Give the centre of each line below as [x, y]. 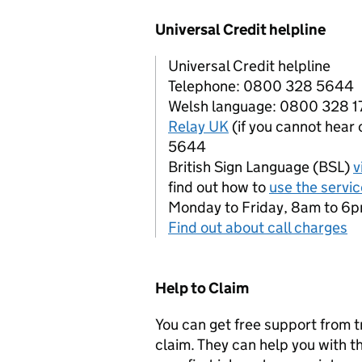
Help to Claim [202, 288]
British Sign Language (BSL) [261, 167]
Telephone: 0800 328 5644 [261, 86]
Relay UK [198, 126]
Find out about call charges [258, 227]
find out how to [219, 187]
